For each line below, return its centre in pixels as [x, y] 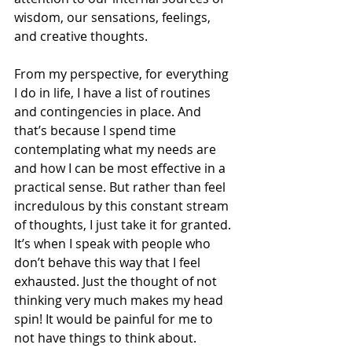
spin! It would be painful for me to [115, 319]
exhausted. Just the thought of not [117, 281]
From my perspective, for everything [123, 73]
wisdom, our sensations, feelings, [114, 17]
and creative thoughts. [81, 36]
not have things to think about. [105, 337]
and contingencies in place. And [109, 111]
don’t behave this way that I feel [109, 262]
